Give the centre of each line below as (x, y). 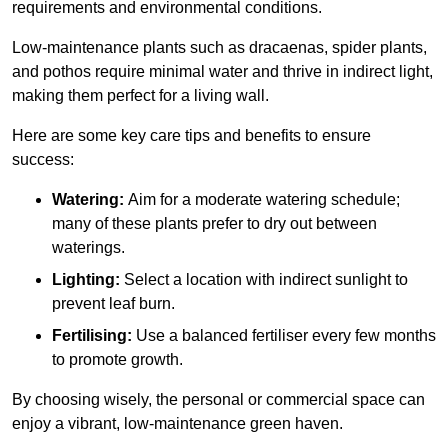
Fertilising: (92, 335)
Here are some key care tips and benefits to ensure (191, 135)
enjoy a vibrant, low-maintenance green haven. (177, 423)
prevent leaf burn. (113, 303)
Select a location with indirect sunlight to (264, 279)
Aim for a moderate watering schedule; (262, 199)
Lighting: (86, 279)
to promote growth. (117, 359)
